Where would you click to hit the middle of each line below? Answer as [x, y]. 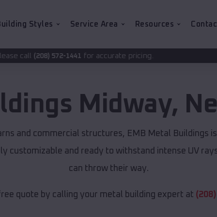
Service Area [94, 24]
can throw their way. [108, 169]
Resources [154, 24]
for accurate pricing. [54, 56]
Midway [125, 105]
